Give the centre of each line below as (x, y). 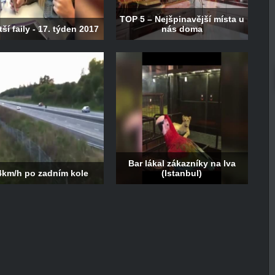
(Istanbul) (182, 173)
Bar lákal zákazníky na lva (182, 164)
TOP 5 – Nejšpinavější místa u (182, 19)
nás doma (182, 29)
